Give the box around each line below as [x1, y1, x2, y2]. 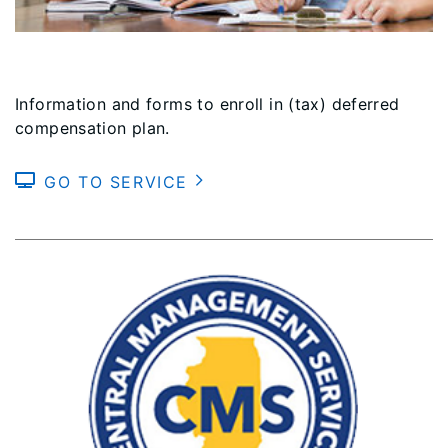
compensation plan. [15, 117, 170, 138]
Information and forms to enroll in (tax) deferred [15, 93, 400, 114]
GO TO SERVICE [44, 171, 195, 192]
